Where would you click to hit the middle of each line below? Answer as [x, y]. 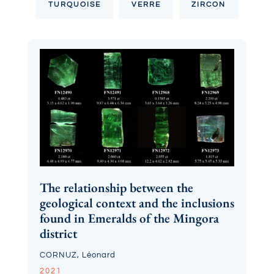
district [58, 233]
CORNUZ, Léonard [77, 255]
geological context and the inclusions [137, 202]
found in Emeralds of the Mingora [129, 218]
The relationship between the [116, 187]
